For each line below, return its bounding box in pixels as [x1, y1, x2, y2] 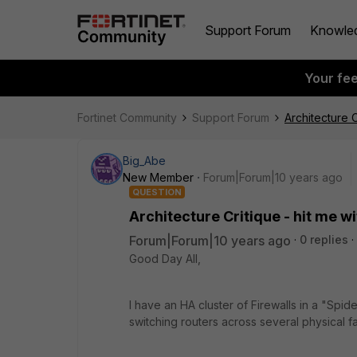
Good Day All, [129, 252, 201, 265]
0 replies [300, 233, 348, 246]
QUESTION [132, 186, 182, 198]
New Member [123, 171, 194, 184]
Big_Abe [123, 154, 166, 167]
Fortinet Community [77, 111, 177, 124]
